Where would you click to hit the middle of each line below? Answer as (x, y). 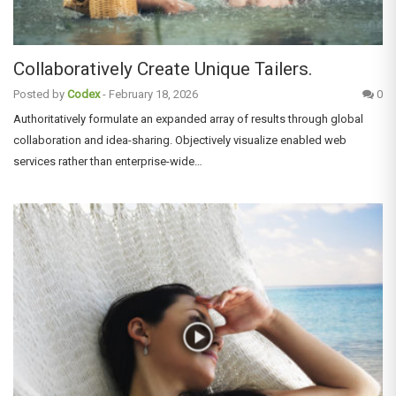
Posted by (39, 94)
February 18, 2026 (153, 94)
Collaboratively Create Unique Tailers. (163, 69)
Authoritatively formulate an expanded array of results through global (188, 118)
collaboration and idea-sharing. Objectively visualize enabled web (180, 140)
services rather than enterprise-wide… (108, 161)
